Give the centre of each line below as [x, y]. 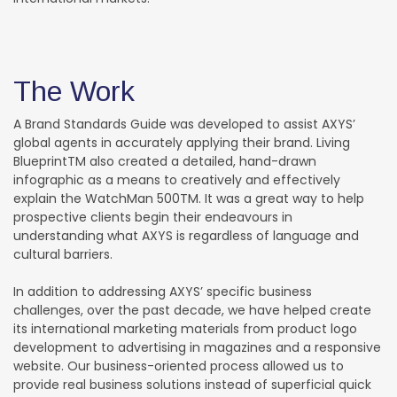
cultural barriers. [63, 254]
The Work [74, 91]
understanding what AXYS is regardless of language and [186, 235]
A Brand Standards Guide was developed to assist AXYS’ [184, 124]
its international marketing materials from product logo [185, 328]
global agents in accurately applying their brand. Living [182, 142]
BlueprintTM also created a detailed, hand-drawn [165, 161]
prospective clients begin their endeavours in [153, 217]
